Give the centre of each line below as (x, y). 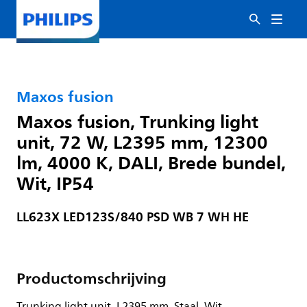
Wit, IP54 (55, 183)
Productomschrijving (91, 278)
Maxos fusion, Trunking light (137, 121)
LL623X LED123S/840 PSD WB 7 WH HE (133, 217)
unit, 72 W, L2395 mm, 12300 (142, 142)
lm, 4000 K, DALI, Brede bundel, (151, 162)
